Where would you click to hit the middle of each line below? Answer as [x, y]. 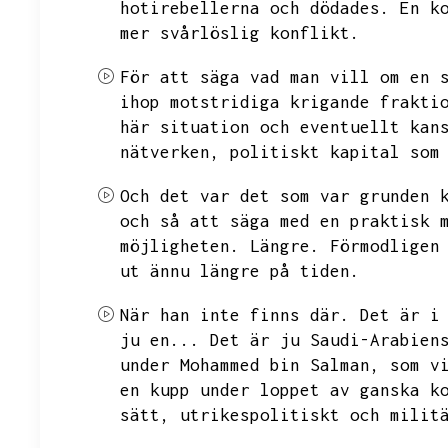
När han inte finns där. [235, 315]
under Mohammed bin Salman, [250, 365]
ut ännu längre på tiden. [240, 271]
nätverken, [170, 152]
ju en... [160, 340]
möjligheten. [180, 246]
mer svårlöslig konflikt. [240, 33]
